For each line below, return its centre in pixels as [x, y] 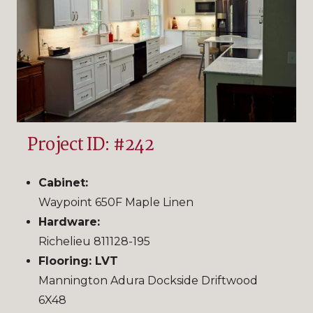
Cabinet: [63, 183]
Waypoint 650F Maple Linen [116, 203]
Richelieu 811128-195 [94, 242]
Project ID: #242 [91, 146]
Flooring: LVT [78, 261]
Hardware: [69, 222]
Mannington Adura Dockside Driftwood [148, 281]
